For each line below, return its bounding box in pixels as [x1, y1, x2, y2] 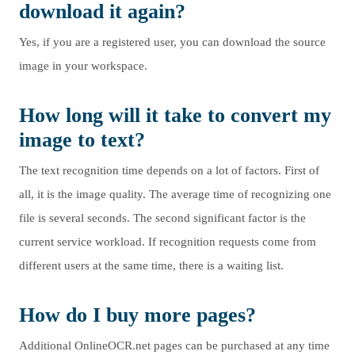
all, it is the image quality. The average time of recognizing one [19, 188, 331, 200]
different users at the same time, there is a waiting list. [19, 259, 284, 272]
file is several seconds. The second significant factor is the [19, 212, 306, 224]
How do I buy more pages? [19, 303, 256, 326]
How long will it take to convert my [19, 104, 331, 127]
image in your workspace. [19, 59, 147, 72]
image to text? [19, 128, 145, 151]
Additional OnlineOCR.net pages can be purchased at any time [19, 339, 330, 352]
